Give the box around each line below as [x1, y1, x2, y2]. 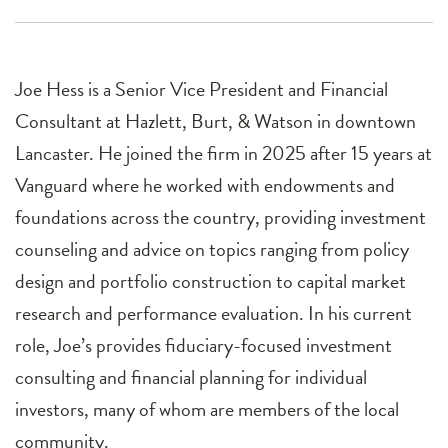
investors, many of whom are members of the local [15, 394, 399, 425]
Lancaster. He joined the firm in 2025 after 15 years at [15, 138, 432, 169]
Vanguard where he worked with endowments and [15, 170, 395, 201]
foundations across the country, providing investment [15, 202, 426, 233]
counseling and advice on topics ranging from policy [15, 234, 409, 265]
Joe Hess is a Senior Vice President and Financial [15, 74, 388, 105]
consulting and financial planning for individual [15, 362, 367, 393]
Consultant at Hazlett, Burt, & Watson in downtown [15, 106, 416, 137]
